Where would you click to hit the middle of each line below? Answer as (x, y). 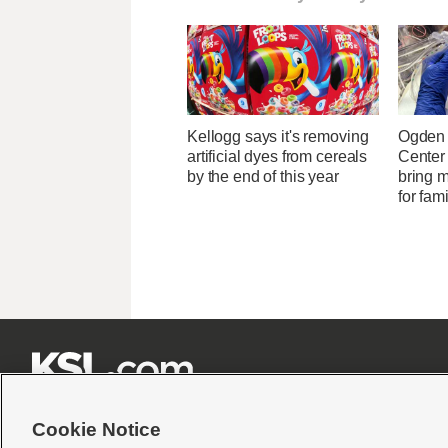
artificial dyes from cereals (277, 157)
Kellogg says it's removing (278, 137)
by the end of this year (263, 177)
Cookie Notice (96, 429)
